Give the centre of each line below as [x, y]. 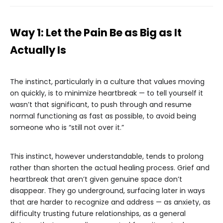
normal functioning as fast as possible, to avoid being [103, 116]
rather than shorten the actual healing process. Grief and [110, 168]
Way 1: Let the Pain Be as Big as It [96, 33]
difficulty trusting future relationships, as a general [98, 214]
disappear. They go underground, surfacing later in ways [108, 191]
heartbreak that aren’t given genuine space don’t [96, 179]
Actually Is [38, 50]
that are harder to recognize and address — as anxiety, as [110, 202]
